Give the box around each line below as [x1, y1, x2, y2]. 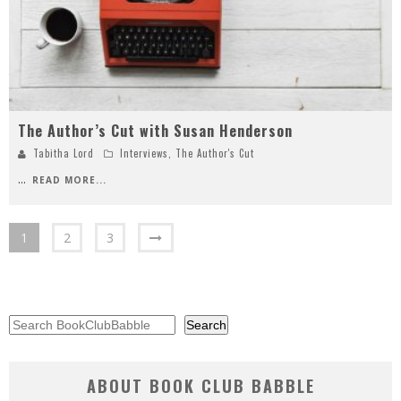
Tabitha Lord [33, 146, 94, 161]
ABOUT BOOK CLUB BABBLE [86, 374, 315, 398]
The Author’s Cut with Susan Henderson [18, 120, 293, 142]
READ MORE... [32, 174, 107, 187]
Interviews [120, 146, 168, 161]
